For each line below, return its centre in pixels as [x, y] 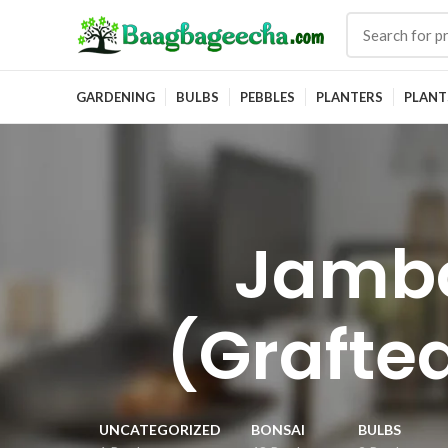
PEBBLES [267, 96]
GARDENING [115, 96]
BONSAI [278, 429]
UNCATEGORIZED [160, 429]
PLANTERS [349, 96]
